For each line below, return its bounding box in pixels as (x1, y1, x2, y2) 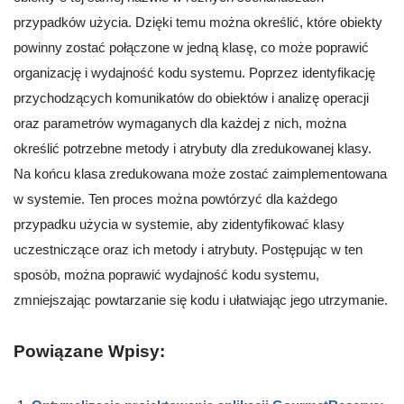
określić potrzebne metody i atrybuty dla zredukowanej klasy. (14, 140, 372, 156)
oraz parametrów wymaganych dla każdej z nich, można (14, 115, 346, 131)
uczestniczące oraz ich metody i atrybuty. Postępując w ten (14, 241, 363, 257)
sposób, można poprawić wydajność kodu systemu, (14, 266, 319, 282)
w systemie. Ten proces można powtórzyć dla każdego (14, 190, 337, 207)
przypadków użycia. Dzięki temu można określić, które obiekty (14, 14, 382, 30)
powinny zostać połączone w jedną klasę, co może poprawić (14, 39, 369, 55)
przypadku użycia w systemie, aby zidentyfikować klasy (14, 216, 344, 232)
